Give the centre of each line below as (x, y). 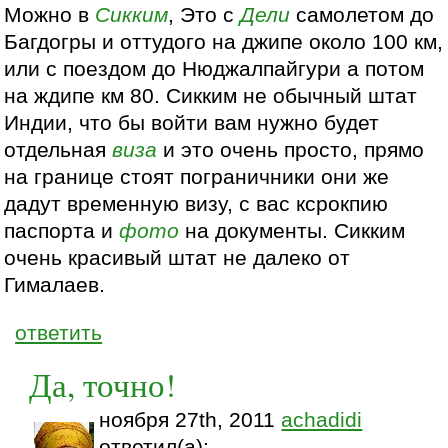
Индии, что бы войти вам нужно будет (192, 122)
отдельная (58, 149)
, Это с (204, 14)
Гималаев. (55, 284)
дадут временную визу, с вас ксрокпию (196, 203)
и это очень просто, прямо (291, 149)
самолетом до (362, 14)
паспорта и (62, 230)
